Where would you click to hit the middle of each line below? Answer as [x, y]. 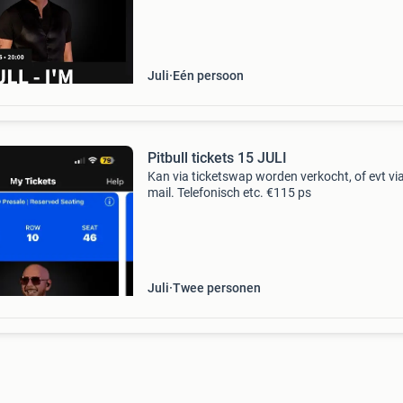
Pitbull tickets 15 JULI [217, 158]
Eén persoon [208, 76]
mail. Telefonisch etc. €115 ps [229, 193]
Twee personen [216, 288]
